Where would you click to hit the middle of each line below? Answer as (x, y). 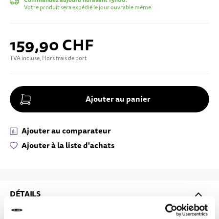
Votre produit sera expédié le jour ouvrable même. (88, 8)
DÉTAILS (25, 194)
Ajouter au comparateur (66, 131)
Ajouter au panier (118, 99)
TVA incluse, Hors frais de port (48, 58)
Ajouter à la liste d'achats (68, 145)
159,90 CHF (52, 45)
